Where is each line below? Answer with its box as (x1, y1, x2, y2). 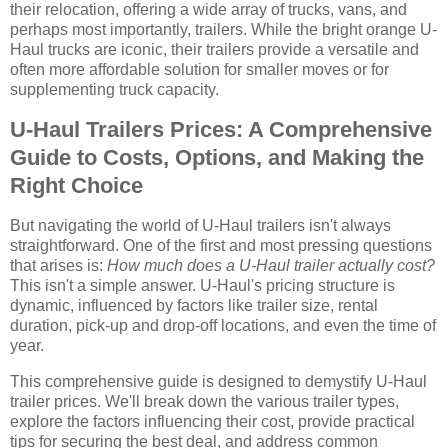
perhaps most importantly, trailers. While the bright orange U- (10, 21, 437, 39)
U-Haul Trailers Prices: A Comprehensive (10, 117, 432, 143)
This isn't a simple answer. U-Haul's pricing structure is (10, 277, 395, 295)
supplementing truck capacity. (10, 81, 219, 99)
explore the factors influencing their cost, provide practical (10, 412, 415, 430)
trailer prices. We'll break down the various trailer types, (10, 392, 399, 410)
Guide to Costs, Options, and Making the (10, 145, 424, 171)
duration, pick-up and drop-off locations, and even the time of (10, 317, 436, 335)
